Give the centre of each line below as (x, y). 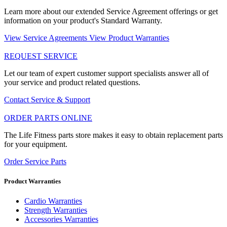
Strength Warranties (56, 210)
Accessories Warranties (61, 219)
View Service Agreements (47, 37)
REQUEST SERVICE (41, 56)
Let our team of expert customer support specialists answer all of (106, 73)
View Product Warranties (129, 37)
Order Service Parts (35, 161)
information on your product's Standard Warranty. (83, 20)
